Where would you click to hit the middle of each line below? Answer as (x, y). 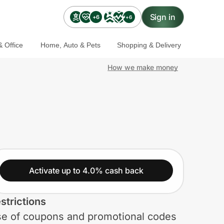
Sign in (162, 17)
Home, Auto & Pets (70, 45)
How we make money (143, 67)
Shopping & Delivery (149, 45)
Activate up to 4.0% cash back (86, 170)
